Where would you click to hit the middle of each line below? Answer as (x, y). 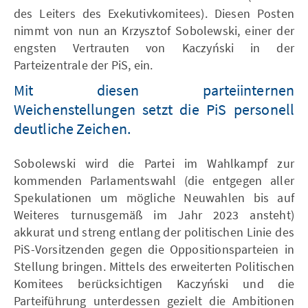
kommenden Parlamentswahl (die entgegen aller (154, 180)
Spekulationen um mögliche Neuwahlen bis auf (154, 197)
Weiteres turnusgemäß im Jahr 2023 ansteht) (154, 214)
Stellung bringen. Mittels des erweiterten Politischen (154, 266)
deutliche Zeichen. (72, 128)
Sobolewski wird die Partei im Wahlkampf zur (154, 163)
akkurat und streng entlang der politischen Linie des (154, 232)
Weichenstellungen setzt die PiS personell (154, 109)
